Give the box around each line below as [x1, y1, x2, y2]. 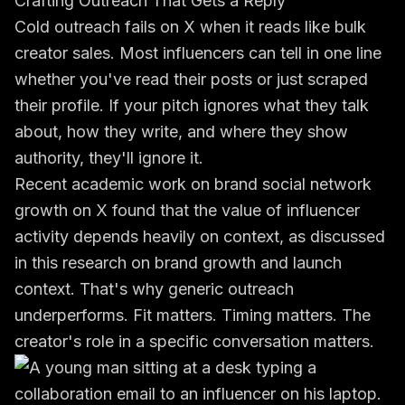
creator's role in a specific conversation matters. [14, 332, 374, 351]
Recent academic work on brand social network [14, 174, 372, 193]
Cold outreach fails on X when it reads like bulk [14, 17, 366, 36]
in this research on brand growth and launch [14, 253, 342, 272]
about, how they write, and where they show [14, 122, 348, 141]
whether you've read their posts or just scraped [14, 70, 368, 89]
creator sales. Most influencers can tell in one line [14, 43, 381, 62]
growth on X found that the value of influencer [14, 201, 360, 220]
